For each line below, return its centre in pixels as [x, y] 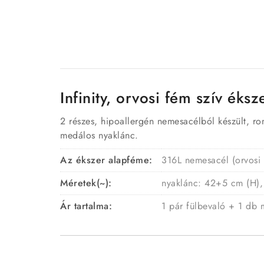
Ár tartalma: [86, 206]
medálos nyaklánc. [99, 136]
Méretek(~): [86, 183]
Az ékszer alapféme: [106, 160]
